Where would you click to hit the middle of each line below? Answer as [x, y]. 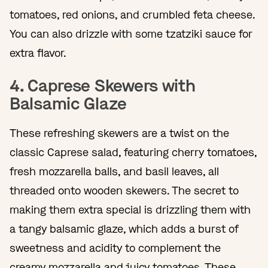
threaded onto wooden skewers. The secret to [124, 191]
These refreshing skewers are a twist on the [119, 133]
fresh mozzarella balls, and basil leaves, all [114, 171]
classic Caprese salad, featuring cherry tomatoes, [133, 152]
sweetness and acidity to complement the [115, 248]
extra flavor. [38, 53]
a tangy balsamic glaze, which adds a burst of [124, 229]
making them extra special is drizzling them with [130, 210]
